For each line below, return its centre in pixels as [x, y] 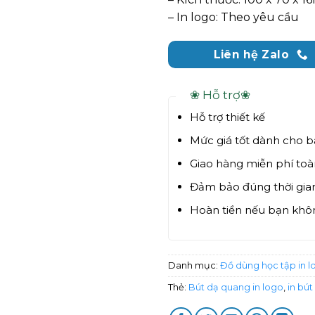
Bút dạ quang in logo [236, 287]
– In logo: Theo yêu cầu [233, 17]
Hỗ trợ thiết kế [227, 117]
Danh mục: [194, 265]
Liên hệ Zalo [251, 54]
